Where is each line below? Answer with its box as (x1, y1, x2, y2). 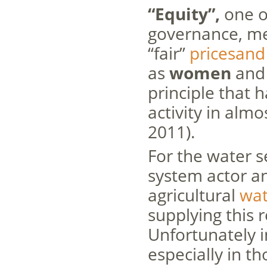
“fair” (147, 42, 190, 64)
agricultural (147, 184, 240, 206)
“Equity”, (147, 2, 220, 25)
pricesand (189, 42, 265, 64)
